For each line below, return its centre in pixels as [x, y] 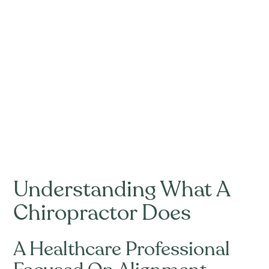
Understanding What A [122, 189]
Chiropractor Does [102, 213]
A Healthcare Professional [122, 249]
